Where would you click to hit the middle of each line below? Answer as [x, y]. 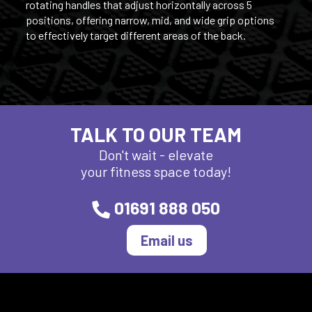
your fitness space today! [156, 171]
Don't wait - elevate [156, 154]
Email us [166, 240]
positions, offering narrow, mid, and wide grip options [150, 19]
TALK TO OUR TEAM [156, 134]
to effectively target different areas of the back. [135, 35]
